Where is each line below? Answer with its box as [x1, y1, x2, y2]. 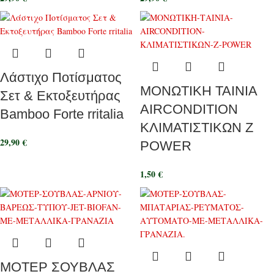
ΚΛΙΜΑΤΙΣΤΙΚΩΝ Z [140, 120, 253, 135]
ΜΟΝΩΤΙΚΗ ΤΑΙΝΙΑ [140, 83, 257, 98]
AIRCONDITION [140, 102, 238, 117]
